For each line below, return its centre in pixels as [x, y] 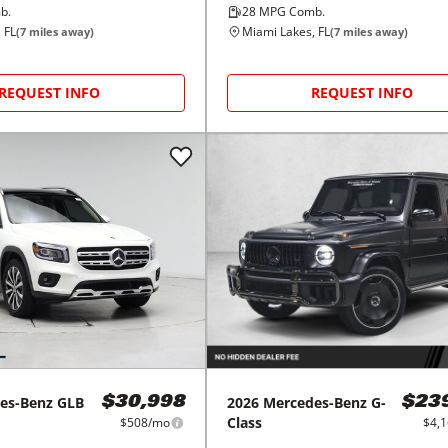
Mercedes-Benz [314, 403]
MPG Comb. [290, 12]
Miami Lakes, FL [285, 32]
